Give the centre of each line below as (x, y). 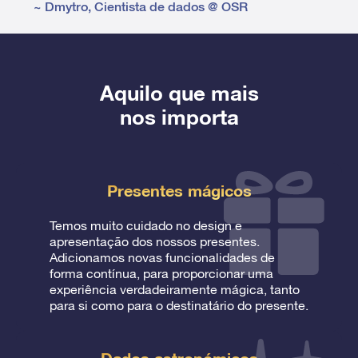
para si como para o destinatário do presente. (179, 305)
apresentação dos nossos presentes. (155, 241)
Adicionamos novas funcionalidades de (162, 257)
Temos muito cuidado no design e (146, 225)
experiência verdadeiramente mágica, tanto (175, 289)
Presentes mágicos (179, 190)
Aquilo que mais (179, 93)
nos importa (179, 117)
